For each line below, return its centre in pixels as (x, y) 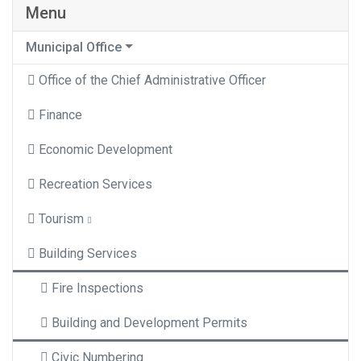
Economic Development (106, 150)
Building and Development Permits (149, 323)
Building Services (88, 254)
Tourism (61, 219)
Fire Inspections (98, 288)
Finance (60, 115)
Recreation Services (95, 185)
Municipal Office (74, 48)
